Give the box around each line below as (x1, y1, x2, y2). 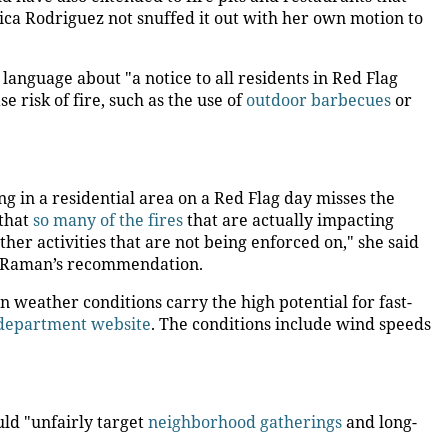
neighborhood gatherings (148, 411, 342, 433)
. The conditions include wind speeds (151, 313, 431, 335)
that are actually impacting (183, 209, 394, 231)
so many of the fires (33, 209, 183, 231)
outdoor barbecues (246, 89, 391, 111)
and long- (342, 411, 417, 433)
